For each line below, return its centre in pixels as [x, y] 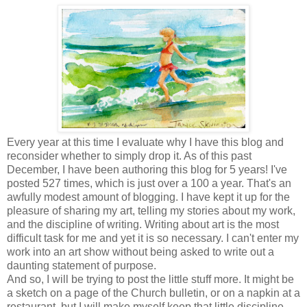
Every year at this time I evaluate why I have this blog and [145, 142]
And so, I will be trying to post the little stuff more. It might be [150, 279]
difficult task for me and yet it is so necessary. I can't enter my [153, 238]
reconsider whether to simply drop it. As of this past [129, 156]
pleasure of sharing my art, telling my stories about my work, [151, 210]
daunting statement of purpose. [82, 265]
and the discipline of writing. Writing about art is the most [143, 224]
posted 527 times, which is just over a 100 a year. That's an [149, 183]
